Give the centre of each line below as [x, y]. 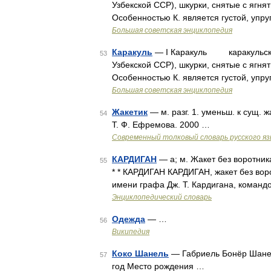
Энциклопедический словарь [162, 197]
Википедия [131, 232]
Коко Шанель [140, 253]
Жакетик [130, 112]
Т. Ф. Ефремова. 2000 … [161, 125]
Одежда [129, 219]
